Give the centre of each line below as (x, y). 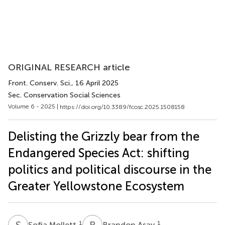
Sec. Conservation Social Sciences (64, 95)
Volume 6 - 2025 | (34, 106)
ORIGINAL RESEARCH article (69, 67)
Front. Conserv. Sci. (40, 83)
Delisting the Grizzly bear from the (104, 136)
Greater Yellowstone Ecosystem (96, 186)
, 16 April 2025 (95, 83)
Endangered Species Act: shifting (99, 153)
